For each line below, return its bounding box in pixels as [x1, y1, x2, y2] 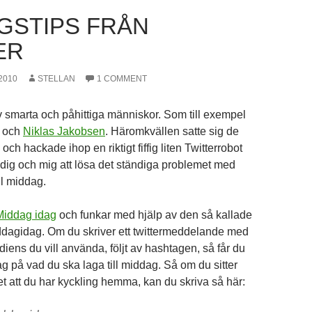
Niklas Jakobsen [23, 125, 105, 137]
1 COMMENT [97, 74, 147, 84]
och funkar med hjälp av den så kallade [56, 209, 252, 221]
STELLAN [38, 74, 75, 84]
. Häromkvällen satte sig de [105, 125, 239, 137]
